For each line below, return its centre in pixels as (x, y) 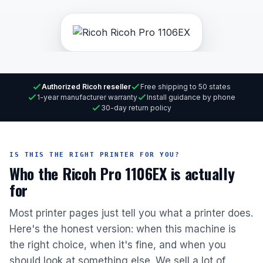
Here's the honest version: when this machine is (123, 229)
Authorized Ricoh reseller (86, 87)
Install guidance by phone (191, 97)
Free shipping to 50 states (186, 87)
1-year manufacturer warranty (87, 97)
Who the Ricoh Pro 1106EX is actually (122, 173)
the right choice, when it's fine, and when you (118, 245)
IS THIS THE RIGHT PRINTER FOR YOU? (95, 155)
